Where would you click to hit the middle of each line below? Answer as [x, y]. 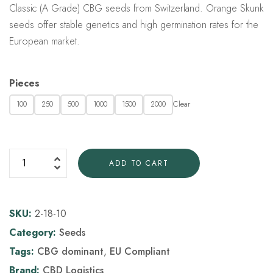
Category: [34, 232]
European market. [44, 41]
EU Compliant [140, 251]
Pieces [24, 83]
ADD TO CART [139, 163]
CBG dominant [70, 251]
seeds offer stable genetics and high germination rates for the [134, 24]
